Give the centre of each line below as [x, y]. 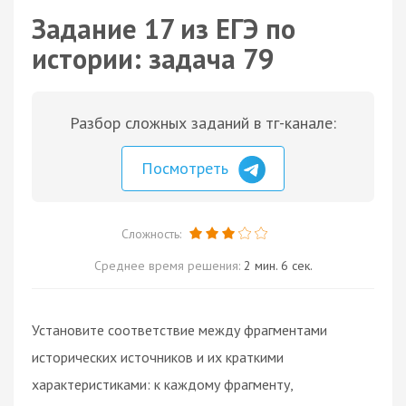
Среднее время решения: [169, 265]
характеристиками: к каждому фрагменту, [162, 384]
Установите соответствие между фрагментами [179, 329]
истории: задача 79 [153, 58]
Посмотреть [187, 168]
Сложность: [153, 233]
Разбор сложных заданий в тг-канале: [203, 123]
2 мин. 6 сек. [278, 265]
